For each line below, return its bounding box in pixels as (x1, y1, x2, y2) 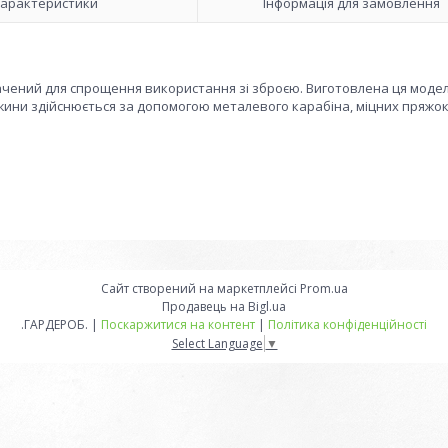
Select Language (171, 334, 263, 352)
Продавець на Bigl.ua (162, 298, 286, 315)
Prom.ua (299, 280, 348, 297)
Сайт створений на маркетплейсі (100, 280, 300, 297)
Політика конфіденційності (268, 316, 427, 333)
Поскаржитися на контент (101, 316, 255, 333)
